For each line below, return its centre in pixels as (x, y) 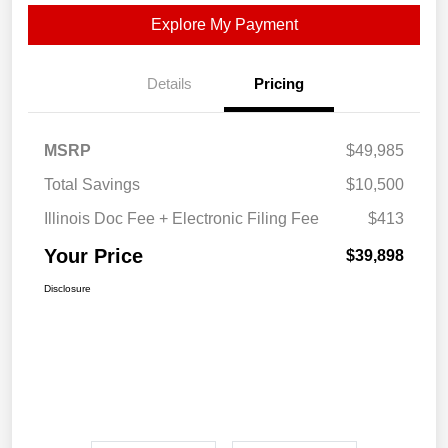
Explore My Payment (224, 25)
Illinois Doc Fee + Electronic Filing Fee (181, 219)
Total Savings (92, 185)
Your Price (93, 256)
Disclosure (67, 289)
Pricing (279, 84)
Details (169, 84)
